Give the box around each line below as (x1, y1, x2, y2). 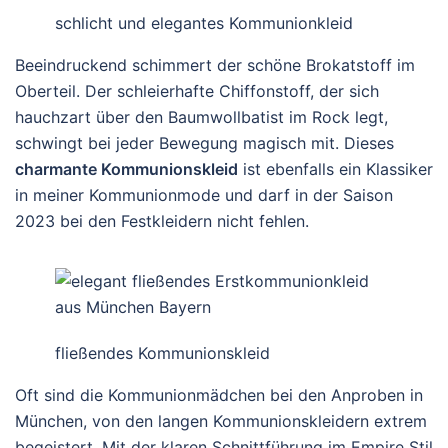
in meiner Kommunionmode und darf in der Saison (15, 185, 393, 205)
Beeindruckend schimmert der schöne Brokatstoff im (15, 55, 415, 75)
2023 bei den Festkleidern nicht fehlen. (15, 211, 309, 231)
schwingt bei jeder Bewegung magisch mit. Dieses (15, 133, 394, 153)
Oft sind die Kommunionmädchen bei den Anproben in (15, 385, 423, 405)
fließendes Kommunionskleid (55, 343, 270, 363)
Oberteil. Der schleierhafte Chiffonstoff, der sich (15, 81, 379, 101)
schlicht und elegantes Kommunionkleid (55, 13, 353, 33)
